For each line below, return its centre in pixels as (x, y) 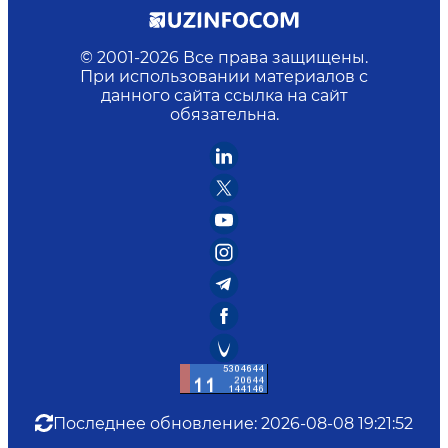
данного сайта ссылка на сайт (224, 95)
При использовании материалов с (224, 76)
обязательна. (224, 114)
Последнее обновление (153, 423)
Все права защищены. (275, 57)
